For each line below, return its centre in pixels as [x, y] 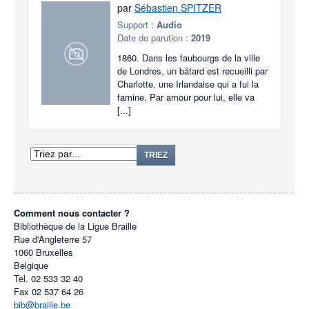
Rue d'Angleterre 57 [53, 239]
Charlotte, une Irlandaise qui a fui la [188, 84]
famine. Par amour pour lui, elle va [186, 97]
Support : [137, 24]
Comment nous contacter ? [72, 213]
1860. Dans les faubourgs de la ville [189, 58]
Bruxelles [54, 252]
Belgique [31, 265]
